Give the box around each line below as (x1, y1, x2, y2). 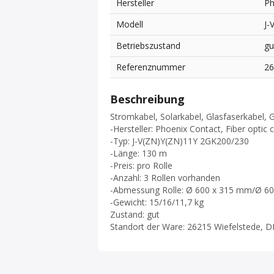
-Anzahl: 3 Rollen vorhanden (110, 172, 220, 184)
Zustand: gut (110, 209, 160, 221)
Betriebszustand (116, 40, 180, 52)
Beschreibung (110, 92, 185, 107)
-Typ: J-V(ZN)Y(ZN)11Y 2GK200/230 (110, 135, 249, 147)
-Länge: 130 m (110, 147, 167, 160)
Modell (116, 18, 143, 31)
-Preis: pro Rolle (110, 160, 172, 172)
